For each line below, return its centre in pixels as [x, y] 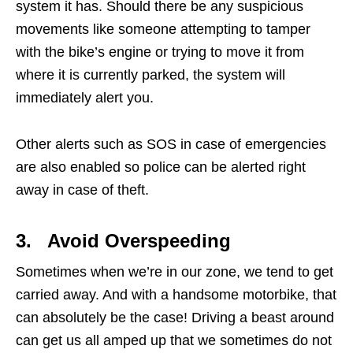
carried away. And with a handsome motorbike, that [176, 295]
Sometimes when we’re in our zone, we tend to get [175, 272]
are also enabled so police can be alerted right [161, 167]
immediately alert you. [85, 98]
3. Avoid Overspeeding [123, 241]
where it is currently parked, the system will [150, 75]
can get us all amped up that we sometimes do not [174, 341]
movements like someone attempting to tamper [163, 30]
